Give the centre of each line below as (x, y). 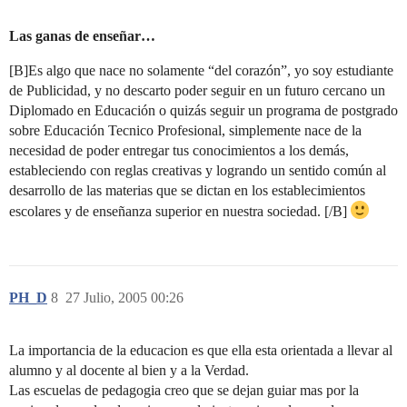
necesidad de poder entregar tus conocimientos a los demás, (179, 150)
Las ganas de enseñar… (82, 36)
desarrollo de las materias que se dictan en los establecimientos (187, 190)
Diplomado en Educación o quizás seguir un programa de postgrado (203, 110)
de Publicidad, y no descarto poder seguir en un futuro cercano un (197, 90)
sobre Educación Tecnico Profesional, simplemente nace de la (185, 130)
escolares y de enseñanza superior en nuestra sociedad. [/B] (180, 211)
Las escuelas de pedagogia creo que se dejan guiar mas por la (184, 390)
